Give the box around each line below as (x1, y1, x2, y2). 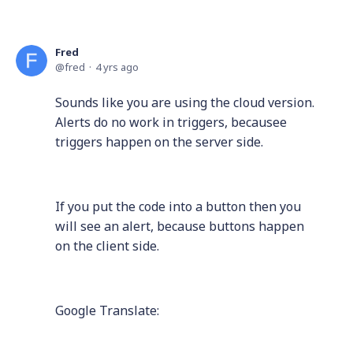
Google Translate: (55, 302, 159, 319)
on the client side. (55, 237, 159, 255)
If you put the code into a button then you (55, 198, 301, 215)
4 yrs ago (95, 60, 139, 74)
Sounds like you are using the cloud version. (55, 94, 314, 111)
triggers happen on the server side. (55, 133, 263, 150)
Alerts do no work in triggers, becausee (55, 113, 287, 131)
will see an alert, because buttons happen (55, 217, 304, 235)
